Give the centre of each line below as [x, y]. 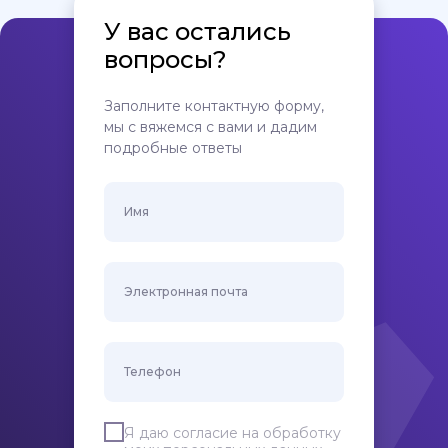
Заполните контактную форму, [214, 106]
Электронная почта [186, 291]
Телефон [152, 371]
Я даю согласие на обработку [232, 432]
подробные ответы [173, 148]
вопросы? [165, 59]
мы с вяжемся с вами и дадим [210, 127]
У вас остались [197, 31]
